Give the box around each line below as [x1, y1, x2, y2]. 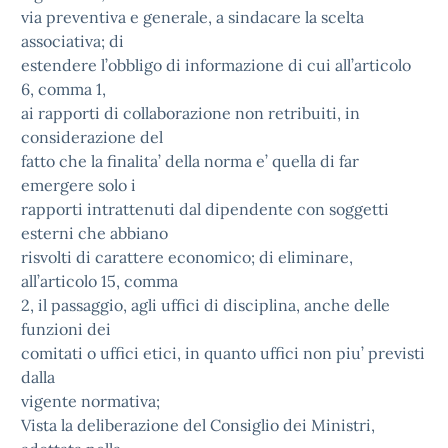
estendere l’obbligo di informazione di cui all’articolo [21, 55, 411, 75]
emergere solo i [21, 175, 136, 195]
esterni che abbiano [21, 223, 168, 243]
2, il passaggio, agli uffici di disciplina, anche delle [21, 295, 390, 315]
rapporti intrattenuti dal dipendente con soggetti [21, 199, 389, 219]
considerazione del [21, 127, 163, 147]
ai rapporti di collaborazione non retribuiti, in [21, 103, 360, 123]
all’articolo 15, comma [21, 271, 178, 291]
